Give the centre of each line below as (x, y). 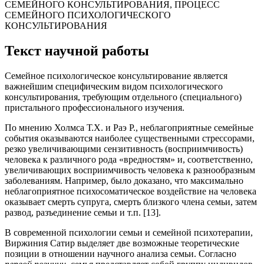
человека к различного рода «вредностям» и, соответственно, (129, 160)
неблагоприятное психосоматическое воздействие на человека (131, 192)
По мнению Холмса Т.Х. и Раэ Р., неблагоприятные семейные (129, 128)
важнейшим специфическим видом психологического (114, 87)
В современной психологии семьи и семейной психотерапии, (129, 233)
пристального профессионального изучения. (95, 108)
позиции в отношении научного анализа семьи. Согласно (121, 254)
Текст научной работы (77, 51)
